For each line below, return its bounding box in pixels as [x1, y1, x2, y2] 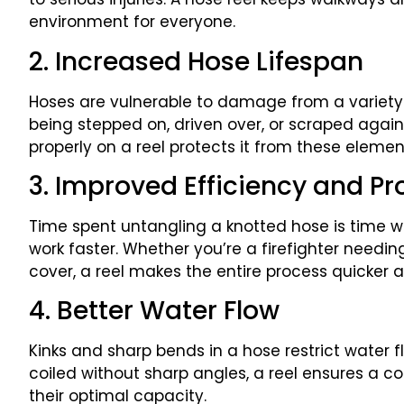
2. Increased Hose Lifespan [29, 43, 363, 79]
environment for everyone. [29, 11, 235, 33]
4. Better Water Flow [29, 293, 280, 329]
